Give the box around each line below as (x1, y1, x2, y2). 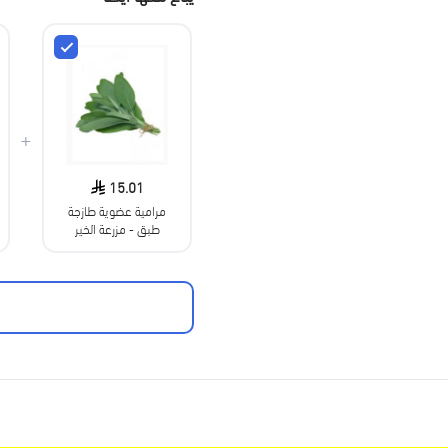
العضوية (97, 236, 137, 256)
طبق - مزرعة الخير (74, 218, 160, 238)
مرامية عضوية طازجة (68, 200, 166, 220)
